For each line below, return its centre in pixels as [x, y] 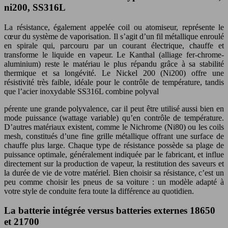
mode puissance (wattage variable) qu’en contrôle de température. [114, 118]
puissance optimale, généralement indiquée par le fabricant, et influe [114, 154]
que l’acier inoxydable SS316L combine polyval [81, 91]
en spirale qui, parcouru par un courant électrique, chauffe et [114, 45]
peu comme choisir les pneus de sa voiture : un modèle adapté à [114, 182]
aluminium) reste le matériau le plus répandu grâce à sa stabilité [114, 64]
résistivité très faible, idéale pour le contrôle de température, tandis [114, 82]
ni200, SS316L [35, 7]
